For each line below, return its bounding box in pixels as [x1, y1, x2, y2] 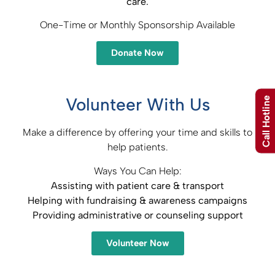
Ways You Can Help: [93, 165, 182, 177]
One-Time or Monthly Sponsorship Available [40, 18, 235, 31]
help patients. [107, 141, 168, 153]
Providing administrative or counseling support [32, 209, 243, 221]
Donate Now [111, 47, 164, 59]
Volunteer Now [106, 238, 169, 249]
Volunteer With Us [65, 94, 210, 115]
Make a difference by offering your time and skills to [23, 126, 252, 139]
